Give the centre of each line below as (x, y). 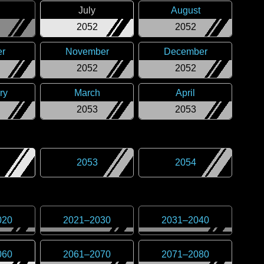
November (87, 52)
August (185, 10)
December (185, 52)
